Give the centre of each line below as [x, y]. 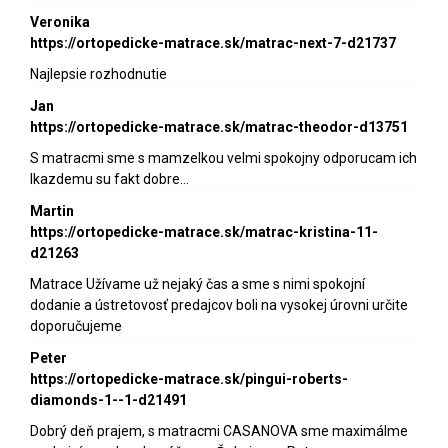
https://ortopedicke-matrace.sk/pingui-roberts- [189, 379]
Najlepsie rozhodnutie [98, 74]
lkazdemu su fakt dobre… [109, 179]
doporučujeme [76, 326]
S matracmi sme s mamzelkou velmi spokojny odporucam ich [223, 158]
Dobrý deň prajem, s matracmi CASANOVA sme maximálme [219, 431]
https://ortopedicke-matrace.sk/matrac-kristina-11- [204, 232]
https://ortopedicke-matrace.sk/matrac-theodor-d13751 [219, 127]
